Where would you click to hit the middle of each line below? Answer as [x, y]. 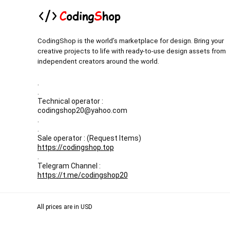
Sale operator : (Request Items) [89, 138]
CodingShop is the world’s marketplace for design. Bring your [130, 41]
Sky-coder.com [166, 222]
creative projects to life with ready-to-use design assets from [131, 51]
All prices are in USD [65, 207]
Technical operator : [70, 101]
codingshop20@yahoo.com [82, 111]
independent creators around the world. [98, 62]
